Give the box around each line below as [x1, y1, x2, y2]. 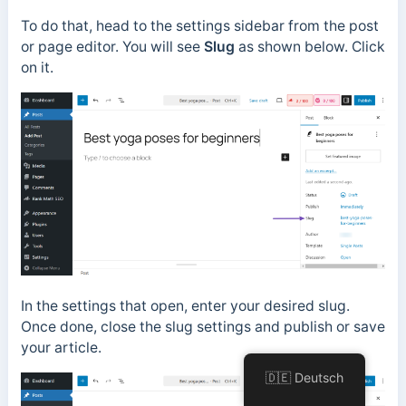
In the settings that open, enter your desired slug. [20, 296, 350, 314]
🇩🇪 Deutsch [266, 370, 344, 385]
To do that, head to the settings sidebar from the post [20, 16, 379, 34]
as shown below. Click [237, 37, 385, 55]
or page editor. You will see [20, 37, 204, 55]
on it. [20, 58, 57, 76]
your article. [20, 338, 105, 356]
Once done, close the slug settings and [20, 317, 284, 335]
